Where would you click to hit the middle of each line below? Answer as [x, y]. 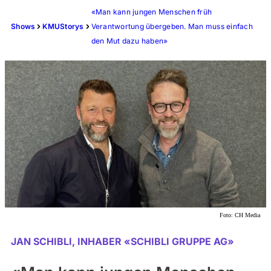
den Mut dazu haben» [129, 41]
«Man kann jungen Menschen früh [151, 12]
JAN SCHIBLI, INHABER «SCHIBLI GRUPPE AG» [122, 241]
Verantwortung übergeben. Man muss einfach [172, 26]
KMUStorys [63, 26]
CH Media [247, 215]
